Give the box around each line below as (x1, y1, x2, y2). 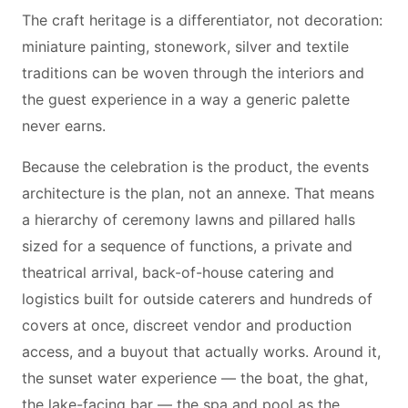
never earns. (22, 117, 106, 135)
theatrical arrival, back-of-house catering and (22, 263, 334, 281)
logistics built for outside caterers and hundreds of (22, 290, 372, 308)
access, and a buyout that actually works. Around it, (22, 342, 381, 361)
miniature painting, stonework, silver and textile (22, 37, 349, 56)
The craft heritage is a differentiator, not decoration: (22, 11, 382, 29)
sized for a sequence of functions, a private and (22, 237, 352, 255)
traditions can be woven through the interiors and (22, 64, 364, 82)
